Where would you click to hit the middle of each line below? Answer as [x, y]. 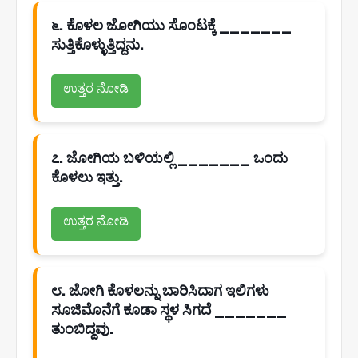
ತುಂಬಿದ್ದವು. [82, 329]
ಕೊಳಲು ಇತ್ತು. [87, 177]
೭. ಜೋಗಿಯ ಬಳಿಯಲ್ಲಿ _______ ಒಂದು [169, 158]
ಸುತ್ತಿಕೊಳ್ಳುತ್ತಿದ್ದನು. [97, 44]
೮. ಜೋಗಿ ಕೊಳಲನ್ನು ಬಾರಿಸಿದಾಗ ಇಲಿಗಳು [160, 290]
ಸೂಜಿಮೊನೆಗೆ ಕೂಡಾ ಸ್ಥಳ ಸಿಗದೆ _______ [169, 310]
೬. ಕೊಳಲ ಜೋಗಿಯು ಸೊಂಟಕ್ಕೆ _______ [171, 25]
